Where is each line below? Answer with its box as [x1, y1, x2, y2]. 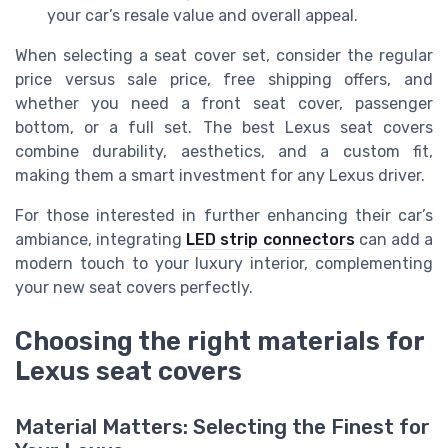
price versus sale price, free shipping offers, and [15, 70, 433, 90]
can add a [354, 230, 434, 250]
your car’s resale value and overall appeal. [47, 6, 358, 26]
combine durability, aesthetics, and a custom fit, [15, 142, 433, 162]
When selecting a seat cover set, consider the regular [15, 46, 433, 66]
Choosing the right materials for [15, 326, 424, 357]
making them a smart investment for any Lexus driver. [15, 166, 425, 186]
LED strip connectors [186, 230, 355, 250]
